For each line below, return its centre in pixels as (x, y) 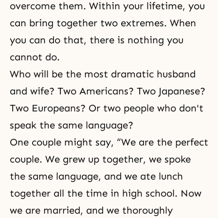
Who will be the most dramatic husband (103, 74)
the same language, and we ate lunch (96, 176)
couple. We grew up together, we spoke (100, 159)
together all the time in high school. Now (106, 193)
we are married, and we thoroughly (91, 210)
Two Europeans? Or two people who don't (107, 108)
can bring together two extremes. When (103, 23)
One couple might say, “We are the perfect (109, 142)
